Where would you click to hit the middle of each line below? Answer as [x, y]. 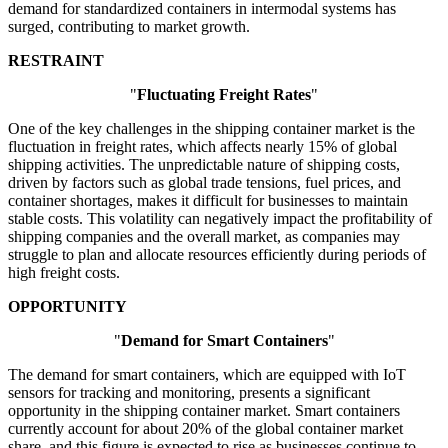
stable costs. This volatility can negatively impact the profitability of [220, 219]
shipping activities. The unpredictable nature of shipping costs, [204, 165]
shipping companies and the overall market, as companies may [204, 237]
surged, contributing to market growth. [129, 27]
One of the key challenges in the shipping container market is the [211, 129]
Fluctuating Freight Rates [224, 95]
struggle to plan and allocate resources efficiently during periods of [217, 255]
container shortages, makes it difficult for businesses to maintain [208, 201]
